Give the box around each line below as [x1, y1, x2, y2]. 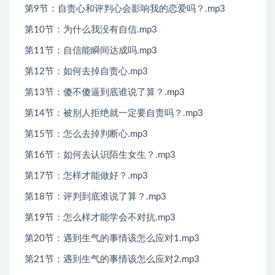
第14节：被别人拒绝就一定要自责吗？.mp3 [25, 109, 203, 118]
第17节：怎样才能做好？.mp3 [25, 171, 148, 181]
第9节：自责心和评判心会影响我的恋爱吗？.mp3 [25, 4, 225, 14]
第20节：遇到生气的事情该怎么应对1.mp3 [25, 234, 199, 244]
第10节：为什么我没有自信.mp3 [25, 25, 157, 35]
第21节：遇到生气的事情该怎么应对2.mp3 [25, 255, 199, 265]
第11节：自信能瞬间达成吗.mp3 [25, 46, 157, 56]
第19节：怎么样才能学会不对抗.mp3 [25, 213, 176, 223]
